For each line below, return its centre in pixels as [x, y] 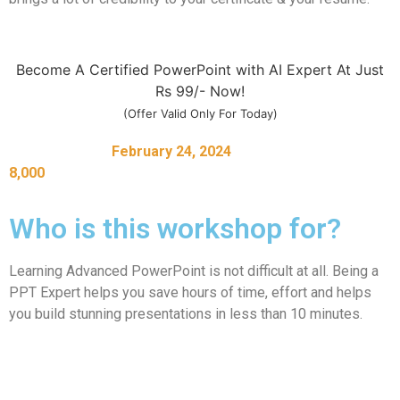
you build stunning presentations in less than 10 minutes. [186, 314]
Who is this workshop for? [175, 229]
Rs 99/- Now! [200, 91]
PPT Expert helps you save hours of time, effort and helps [190, 293]
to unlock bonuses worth [311, 151]
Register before [58, 151]
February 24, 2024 [171, 151]
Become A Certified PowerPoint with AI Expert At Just [200, 69]
